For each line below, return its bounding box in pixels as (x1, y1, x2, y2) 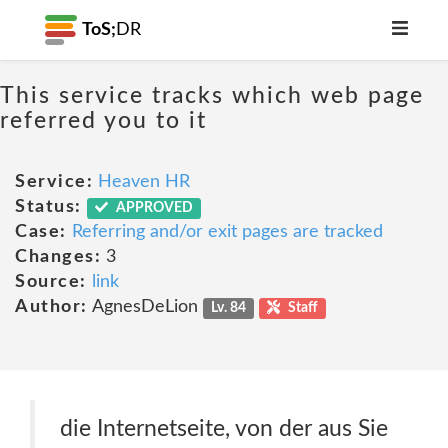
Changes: (15, 248, 101, 266)
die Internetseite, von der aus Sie (60, 417, 388, 440)
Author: (15, 298, 88, 316)
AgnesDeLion (87, 298, 203, 316)
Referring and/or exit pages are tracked (71, 223, 383, 241)
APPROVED (113, 201, 194, 215)
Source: (15, 273, 87, 291)
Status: (15, 198, 82, 216)
